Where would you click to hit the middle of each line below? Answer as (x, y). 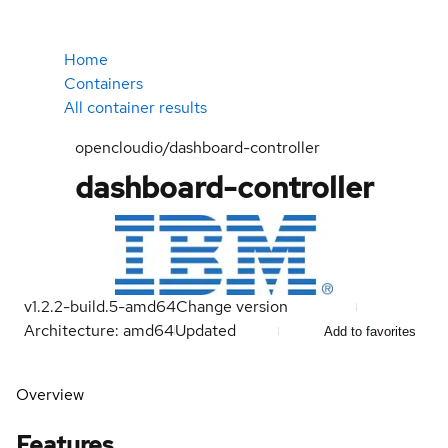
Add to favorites (370, 331)
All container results (135, 107)
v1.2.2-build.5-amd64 (100, 306)
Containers (103, 83)
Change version (232, 306)
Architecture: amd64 (99, 330)
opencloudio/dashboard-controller (197, 147)
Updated (207, 330)
